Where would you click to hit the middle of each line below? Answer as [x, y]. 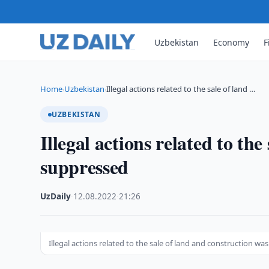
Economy [231, 42]
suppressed [85, 167]
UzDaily [56, 196]
